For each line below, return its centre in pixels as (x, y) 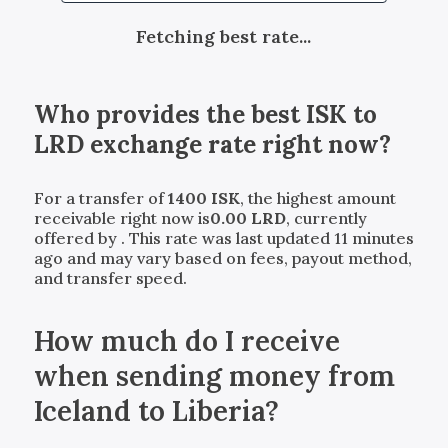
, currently (326, 217)
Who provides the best (169, 114)
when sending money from (214, 375)
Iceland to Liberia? (156, 410)
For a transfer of (100, 197)
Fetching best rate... (224, 36)
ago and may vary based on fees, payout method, (222, 257)
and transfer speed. (110, 277)
